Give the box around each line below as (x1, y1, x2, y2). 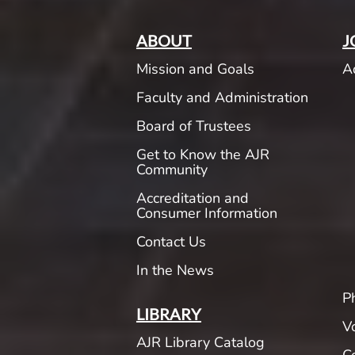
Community (136, 160, 208, 180)
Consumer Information (136, 204, 277, 223)
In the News (136, 261, 214, 281)
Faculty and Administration (136, 88, 308, 108)
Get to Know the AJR (136, 145, 269, 165)
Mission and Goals (136, 59, 254, 79)
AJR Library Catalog (136, 332, 265, 352)
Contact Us (136, 232, 206, 252)
